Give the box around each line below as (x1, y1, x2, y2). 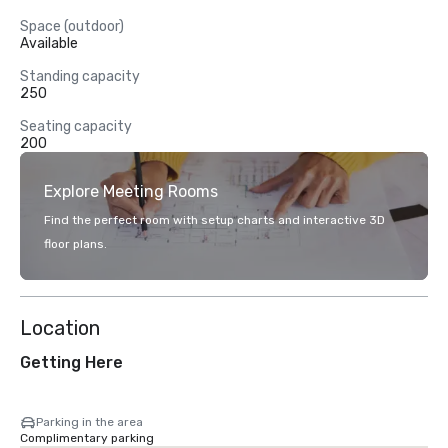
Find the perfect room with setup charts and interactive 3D (44, 213, 385, 227)
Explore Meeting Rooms (44, 182, 218, 201)
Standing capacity (20, 68, 140, 85)
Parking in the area (36, 415, 143, 429)
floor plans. (44, 237, 107, 251)
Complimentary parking (20, 431, 154, 445)
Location (20, 316, 100, 340)
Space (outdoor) (20, 18, 124, 35)
